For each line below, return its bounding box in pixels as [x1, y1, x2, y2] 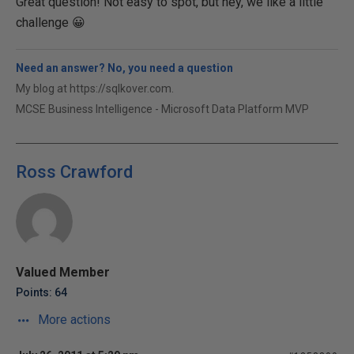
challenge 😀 [16, 15, 85, 30]
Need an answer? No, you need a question [16, 62, 233, 74]
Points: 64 [16, 286, 67, 299]
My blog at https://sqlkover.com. [16, 82, 174, 95]
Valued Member [16, 265, 110, 280]
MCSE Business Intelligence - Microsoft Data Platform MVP [16, 103, 309, 115]
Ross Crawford [16, 162, 133, 182]
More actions [35, 312, 111, 327]
